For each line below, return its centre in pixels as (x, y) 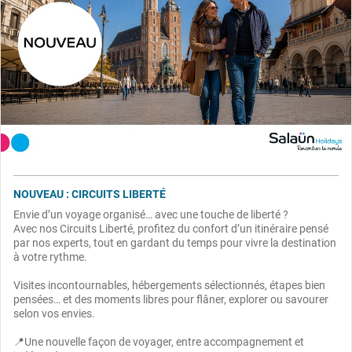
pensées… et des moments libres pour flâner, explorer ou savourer (171, 299)
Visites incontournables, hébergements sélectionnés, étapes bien (169, 285)
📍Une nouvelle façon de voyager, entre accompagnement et (159, 341)
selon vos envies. (55, 313)
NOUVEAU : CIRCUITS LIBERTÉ (90, 194)
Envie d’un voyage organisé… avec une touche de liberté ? (151, 214)
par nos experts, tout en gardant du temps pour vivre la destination (175, 242)
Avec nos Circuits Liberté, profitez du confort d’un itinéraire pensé (171, 228)
